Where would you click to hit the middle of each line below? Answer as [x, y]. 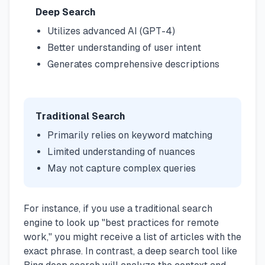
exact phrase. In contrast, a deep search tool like [130, 251]
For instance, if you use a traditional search [118, 209]
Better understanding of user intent [124, 48]
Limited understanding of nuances [121, 152]
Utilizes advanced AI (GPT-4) [111, 31]
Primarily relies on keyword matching [130, 135]
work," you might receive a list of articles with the [132, 237]
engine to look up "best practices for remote [121, 223]
